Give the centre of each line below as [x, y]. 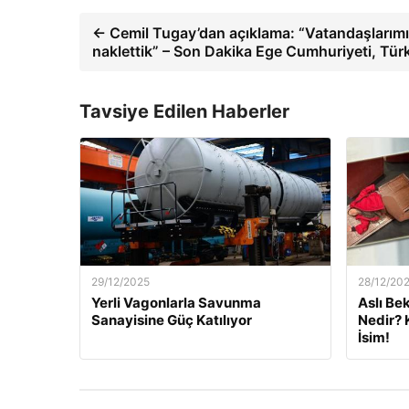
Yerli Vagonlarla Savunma [176, 303]
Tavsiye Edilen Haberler [184, 112]
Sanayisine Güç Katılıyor [172, 320]
